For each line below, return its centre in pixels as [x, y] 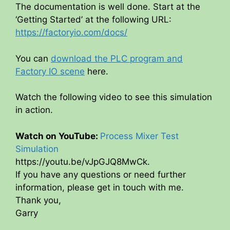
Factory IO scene [50, 71]
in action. [34, 110]
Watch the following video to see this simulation [114, 97]
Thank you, [38, 200]
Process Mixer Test [139, 136]
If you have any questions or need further [101, 174]
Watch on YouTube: [58, 136]
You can [33, 58]
